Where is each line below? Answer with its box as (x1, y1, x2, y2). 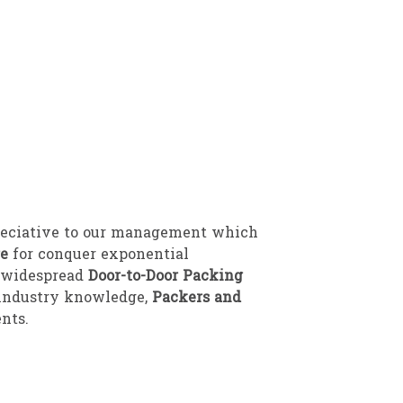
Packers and (152, 288, 241, 310)
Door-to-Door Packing (88, 266, 243, 289)
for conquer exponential (13, 245, 189, 267)
